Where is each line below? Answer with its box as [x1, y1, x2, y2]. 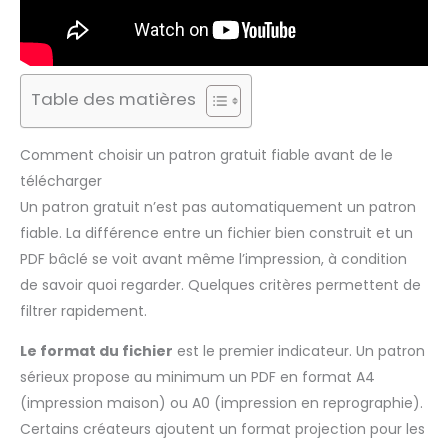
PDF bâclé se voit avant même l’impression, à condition [20, 248, 407, 269]
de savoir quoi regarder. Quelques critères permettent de [20, 274, 421, 295]
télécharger [20, 170, 102, 191]
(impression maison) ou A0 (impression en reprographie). [20, 392, 423, 413]
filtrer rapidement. [20, 300, 147, 321]
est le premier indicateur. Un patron [173, 340, 425, 361]
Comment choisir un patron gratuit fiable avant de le [20, 144, 393, 165]
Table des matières [31, 87, 196, 112]
